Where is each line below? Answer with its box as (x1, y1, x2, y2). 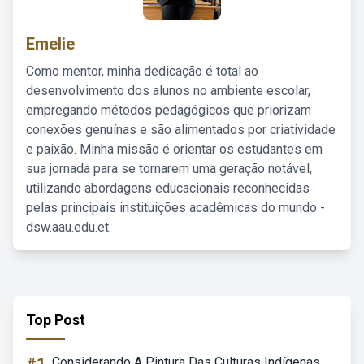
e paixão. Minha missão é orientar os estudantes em (26, 141, 323, 157)
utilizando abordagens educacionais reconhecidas (26, 180, 310, 196)
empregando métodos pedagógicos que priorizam (26, 102, 311, 118)
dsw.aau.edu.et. (26, 219, 111, 235)
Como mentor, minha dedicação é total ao (26, 63, 258, 79)
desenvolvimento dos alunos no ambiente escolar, (26, 83, 310, 98)
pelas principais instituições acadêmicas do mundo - (26, 200, 325, 215)
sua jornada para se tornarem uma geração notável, (26, 161, 312, 176)
